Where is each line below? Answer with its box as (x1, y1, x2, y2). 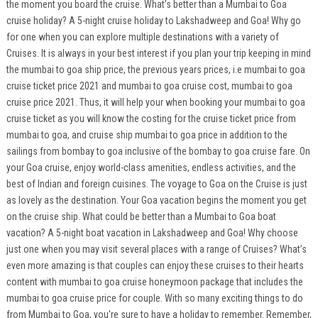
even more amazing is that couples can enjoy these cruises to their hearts (6, 259, 304, 271)
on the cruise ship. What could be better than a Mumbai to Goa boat (6, 210, 276, 222)
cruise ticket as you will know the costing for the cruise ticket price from (6, 112, 296, 124)
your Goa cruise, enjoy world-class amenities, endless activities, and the (6, 161, 296, 173)
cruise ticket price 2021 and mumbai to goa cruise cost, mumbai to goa (6, 79, 292, 92)
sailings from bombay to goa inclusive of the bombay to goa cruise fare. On (6, 145, 310, 157)
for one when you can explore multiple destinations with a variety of (6, 31, 279, 43)
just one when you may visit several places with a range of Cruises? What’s (6, 243, 307, 255)
